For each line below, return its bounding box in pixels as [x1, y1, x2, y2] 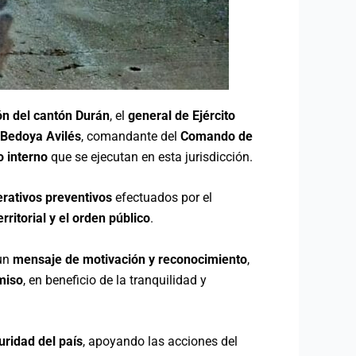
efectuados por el [112, 190, 212, 206]
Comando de [180, 128, 253, 144]
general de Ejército [128, 107, 235, 123]
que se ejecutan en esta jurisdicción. [48, 149, 253, 164]
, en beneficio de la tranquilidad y [23, 272, 207, 288]
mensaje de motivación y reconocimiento [13, 251, 247, 267]
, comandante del [81, 128, 180, 144]
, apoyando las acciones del [83, 334, 238, 350]
